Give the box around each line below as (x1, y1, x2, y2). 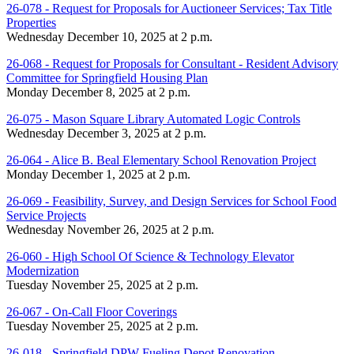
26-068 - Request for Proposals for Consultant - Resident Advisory (6, 56, 338, 70)
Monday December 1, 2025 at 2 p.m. (6, 167, 190, 181)
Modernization (6, 263, 79, 277)
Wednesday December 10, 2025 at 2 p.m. (6, 29, 213, 43)
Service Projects (6, 208, 86, 222)
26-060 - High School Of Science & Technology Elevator (6, 249, 294, 263)
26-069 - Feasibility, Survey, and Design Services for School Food (6, 194, 337, 208)
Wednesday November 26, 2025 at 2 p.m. (6, 222, 214, 236)
